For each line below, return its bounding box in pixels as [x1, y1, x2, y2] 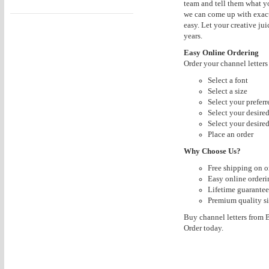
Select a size [207, 86, 247, 95]
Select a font [207, 76, 248, 85]
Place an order [207, 130, 253, 139]
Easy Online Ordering [183, 48, 259, 57]
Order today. [183, 223, 223, 232]
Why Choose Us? [183, 147, 241, 156]
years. [183, 31, 202, 40]
